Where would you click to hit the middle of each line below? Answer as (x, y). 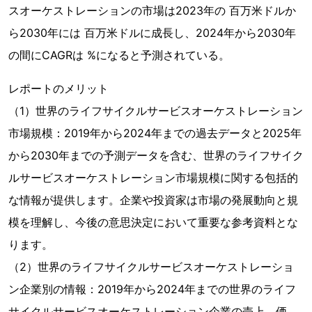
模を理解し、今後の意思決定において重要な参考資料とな (153, 222)
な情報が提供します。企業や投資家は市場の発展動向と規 (153, 200)
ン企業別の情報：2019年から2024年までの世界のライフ (152, 289)
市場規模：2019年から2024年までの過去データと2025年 (155, 133)
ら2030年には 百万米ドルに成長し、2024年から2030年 (152, 33)
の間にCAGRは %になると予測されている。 (119, 55)
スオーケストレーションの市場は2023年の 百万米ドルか (152, 10)
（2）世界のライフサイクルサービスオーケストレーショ (151, 267)
